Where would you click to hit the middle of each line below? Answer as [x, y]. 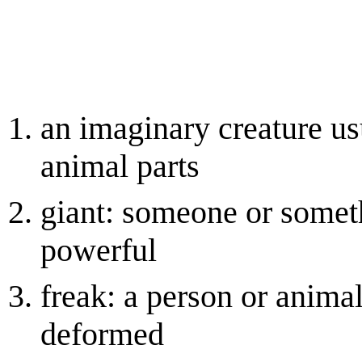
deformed [102, 334]
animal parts [120, 166]
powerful [99, 250]
